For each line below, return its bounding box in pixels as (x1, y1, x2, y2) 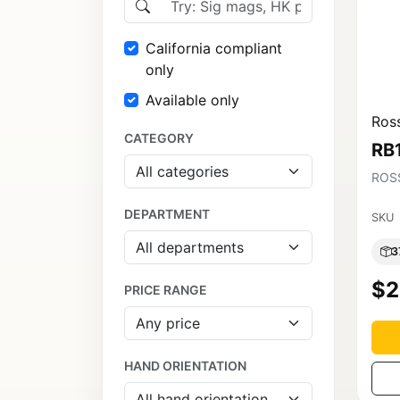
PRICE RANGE (124, 282, 207, 298)
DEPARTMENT (124, 206, 210, 222)
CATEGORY (124, 130, 194, 146)
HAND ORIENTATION (124, 358, 246, 374)
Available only (146, 91, 239, 110)
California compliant (146, 39, 282, 58)
